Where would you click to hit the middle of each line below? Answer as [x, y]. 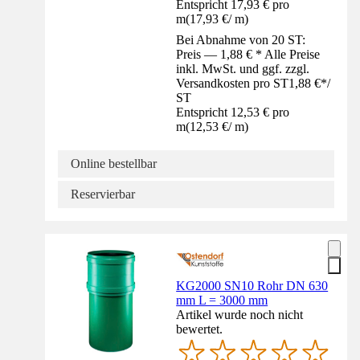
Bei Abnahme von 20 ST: [241, 40]
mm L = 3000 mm [222, 301]
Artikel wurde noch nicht [240, 315]
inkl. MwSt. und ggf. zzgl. [243, 69]
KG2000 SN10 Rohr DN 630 [252, 286]
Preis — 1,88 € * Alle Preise [248, 55]
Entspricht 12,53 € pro [233, 112]
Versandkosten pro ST [233, 84]
